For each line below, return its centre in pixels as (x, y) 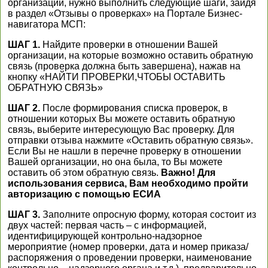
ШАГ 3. (24, 214)
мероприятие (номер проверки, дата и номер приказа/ (128, 247)
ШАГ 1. (24, 45)
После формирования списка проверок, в (134, 108)
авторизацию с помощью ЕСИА (84, 194)
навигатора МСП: (47, 24)
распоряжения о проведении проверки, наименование (130, 258)
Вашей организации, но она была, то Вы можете (115, 162)
